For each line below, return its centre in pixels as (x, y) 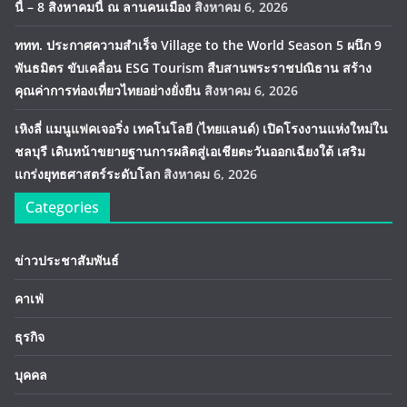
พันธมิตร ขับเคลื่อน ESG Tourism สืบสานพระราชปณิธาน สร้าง (193, 68)
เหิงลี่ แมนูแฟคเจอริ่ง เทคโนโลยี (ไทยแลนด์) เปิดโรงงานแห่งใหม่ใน (201, 129)
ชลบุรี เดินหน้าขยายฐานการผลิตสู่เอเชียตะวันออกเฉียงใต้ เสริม (190, 152)
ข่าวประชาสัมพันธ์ (67, 261)
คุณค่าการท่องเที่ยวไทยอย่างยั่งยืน (108, 91)
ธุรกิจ (30, 337)
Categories (62, 208)
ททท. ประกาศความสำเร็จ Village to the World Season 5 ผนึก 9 (198, 45)
